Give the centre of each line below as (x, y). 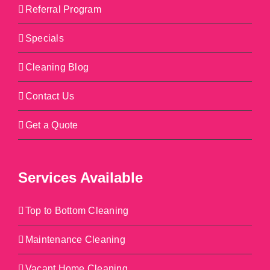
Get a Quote (52, 125)
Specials (45, 38)
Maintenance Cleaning (75, 240)
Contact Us (50, 96)
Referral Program (63, 9)
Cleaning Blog (57, 67)
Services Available (80, 177)
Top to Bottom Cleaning (77, 211)
